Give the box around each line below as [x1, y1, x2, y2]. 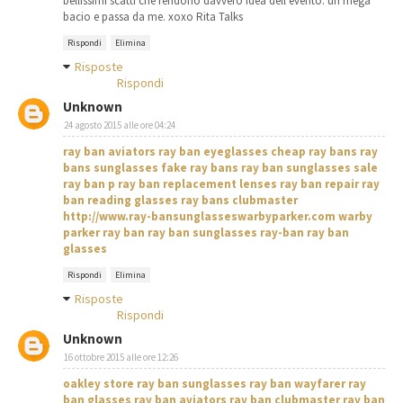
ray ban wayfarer [249, 376, 345, 392]
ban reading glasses [63, 193, 178, 209]
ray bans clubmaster [181, 193, 298, 209]
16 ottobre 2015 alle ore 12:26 [64, 351, 178, 364]
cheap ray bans [271, 144, 357, 160]
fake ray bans [161, 160, 238, 176]
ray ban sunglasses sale [241, 160, 378, 176]
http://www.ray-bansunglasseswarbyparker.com [63, 209, 336, 225]
